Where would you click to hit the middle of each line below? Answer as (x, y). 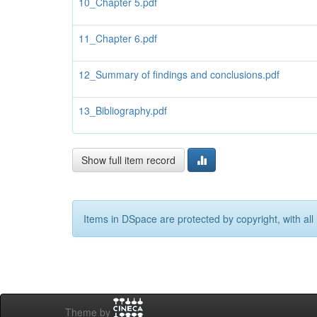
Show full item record (128, 160)
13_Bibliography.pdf (123, 110)
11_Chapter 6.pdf (118, 38)
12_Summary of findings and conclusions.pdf (179, 74)
